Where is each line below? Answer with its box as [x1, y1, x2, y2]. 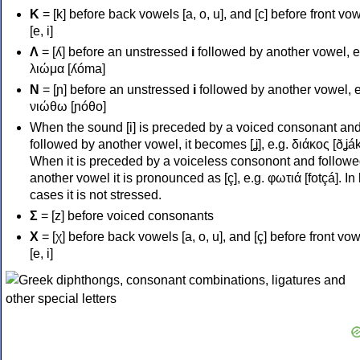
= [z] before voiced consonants [38, 208, 214, 223]
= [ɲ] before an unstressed [39, 82, 193, 96]
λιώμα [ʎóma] [30, 61, 105, 76]
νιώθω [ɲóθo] [30, 99, 106, 113]
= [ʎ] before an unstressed [39, 44, 191, 59]
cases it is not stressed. [30, 187, 162, 202]
